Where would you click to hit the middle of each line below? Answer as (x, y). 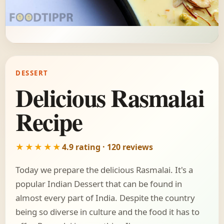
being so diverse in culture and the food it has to (107, 212)
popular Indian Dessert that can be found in (99, 184)
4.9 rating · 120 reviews (107, 147)
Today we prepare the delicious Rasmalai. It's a (104, 170)
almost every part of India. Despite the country (105, 198)
